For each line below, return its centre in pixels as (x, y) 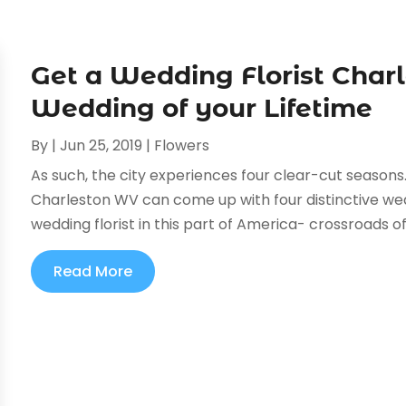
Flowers (182, 145)
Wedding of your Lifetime (202, 107)
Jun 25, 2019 (101, 145)
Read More (93, 271)
